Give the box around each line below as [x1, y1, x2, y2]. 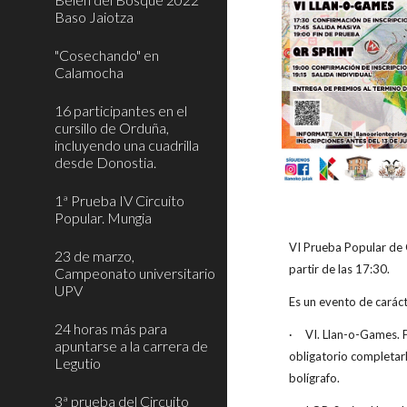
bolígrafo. [289, 371, 341, 385]
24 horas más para [55, 320, 167, 337]
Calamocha [55, 64, 124, 81]
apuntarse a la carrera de [55, 337, 208, 354]
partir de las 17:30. [289, 262, 391, 276]
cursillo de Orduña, [55, 119, 169, 136]
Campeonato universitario [55, 264, 215, 282]
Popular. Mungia [55, 209, 152, 226]
